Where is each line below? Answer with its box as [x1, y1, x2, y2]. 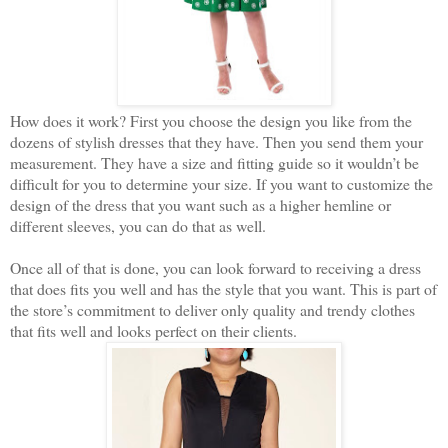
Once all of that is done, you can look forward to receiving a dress [10, 257, 421, 279]
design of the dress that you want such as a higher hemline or [10, 194, 391, 216]
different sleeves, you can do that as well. [10, 215, 266, 237]
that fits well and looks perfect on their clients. [10, 320, 297, 342]
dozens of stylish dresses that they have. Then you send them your [10, 131, 423, 153]
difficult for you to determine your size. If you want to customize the [10, 173, 433, 195]
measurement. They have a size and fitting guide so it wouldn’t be [10, 152, 419, 174]
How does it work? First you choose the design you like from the [10, 110, 412, 132]
